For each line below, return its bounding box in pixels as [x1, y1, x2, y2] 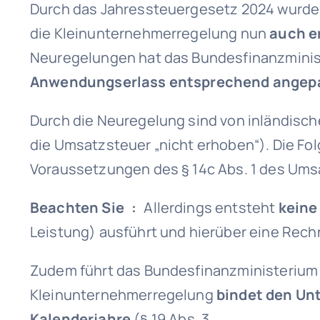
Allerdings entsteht [144, 198, 279, 217]
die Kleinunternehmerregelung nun [29, 24, 270, 43]
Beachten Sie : [29, 198, 144, 217]
